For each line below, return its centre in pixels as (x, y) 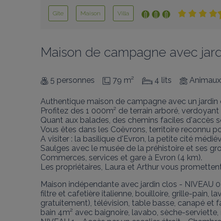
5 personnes (73, 80)
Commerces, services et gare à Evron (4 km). (121, 158)
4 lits (163, 80)
